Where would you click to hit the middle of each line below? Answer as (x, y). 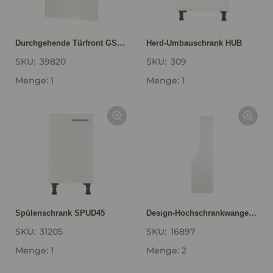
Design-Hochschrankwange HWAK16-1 (253, 213)
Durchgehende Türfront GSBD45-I (121, 43)
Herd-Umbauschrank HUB (194, 43)
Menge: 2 (166, 250)
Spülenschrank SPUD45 (60, 213)
